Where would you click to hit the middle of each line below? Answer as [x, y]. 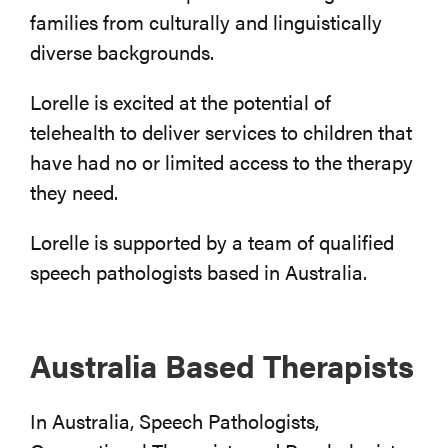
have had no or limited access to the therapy [221, 162]
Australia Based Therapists [221, 364]
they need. [73, 192]
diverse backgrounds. [121, 52]
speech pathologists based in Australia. [198, 272]
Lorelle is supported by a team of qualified [211, 242]
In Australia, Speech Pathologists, [174, 421]
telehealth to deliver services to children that [220, 132]
